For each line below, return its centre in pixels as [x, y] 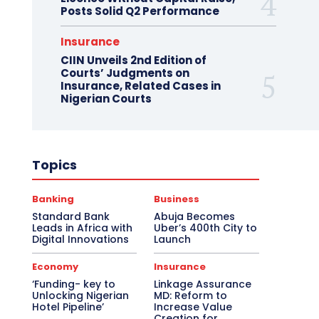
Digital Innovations [80, 239]
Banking [53, 199]
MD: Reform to [191, 295]
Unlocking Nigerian [80, 295]
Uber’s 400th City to [206, 228]
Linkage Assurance [203, 284]
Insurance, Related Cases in [140, 85]
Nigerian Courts [106, 98]
